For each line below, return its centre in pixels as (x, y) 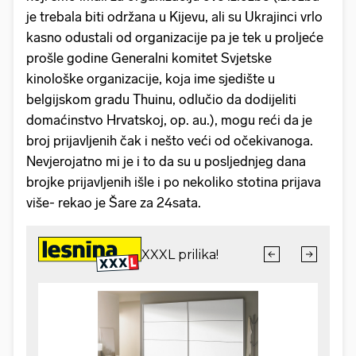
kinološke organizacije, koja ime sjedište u (151, 78)
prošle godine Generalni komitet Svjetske (149, 58)
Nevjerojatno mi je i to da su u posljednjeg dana (166, 161)
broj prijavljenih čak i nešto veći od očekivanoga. (170, 140)
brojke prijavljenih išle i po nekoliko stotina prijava (174, 182)
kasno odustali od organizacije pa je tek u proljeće (175, 37)
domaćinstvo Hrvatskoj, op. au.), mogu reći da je (169, 120)
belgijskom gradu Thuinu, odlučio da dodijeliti (161, 99)
